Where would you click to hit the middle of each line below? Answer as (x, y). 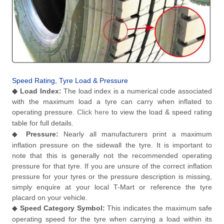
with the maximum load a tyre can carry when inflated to (112, 102)
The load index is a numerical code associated (137, 91)
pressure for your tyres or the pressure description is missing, (112, 177)
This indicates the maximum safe (158, 208)
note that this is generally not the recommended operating (112, 156)
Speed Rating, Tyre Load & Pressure (70, 81)
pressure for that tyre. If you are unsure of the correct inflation (112, 166)
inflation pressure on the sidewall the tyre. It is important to (112, 145)
